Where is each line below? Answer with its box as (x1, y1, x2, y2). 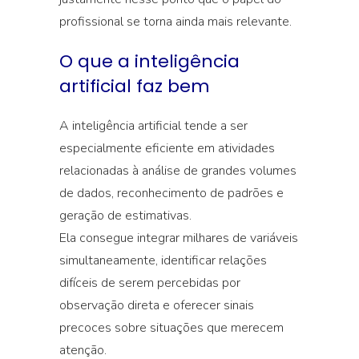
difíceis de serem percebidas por (59, 274, 240, 292)
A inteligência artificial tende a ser (59, 117, 248, 135)
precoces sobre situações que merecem (59, 319, 284, 337)
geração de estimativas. (59, 207, 192, 224)
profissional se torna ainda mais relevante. (59, 13, 292, 30)
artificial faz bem (59, 74, 210, 99)
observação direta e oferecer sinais (59, 296, 254, 314)
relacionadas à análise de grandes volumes (59, 162, 296, 179)
